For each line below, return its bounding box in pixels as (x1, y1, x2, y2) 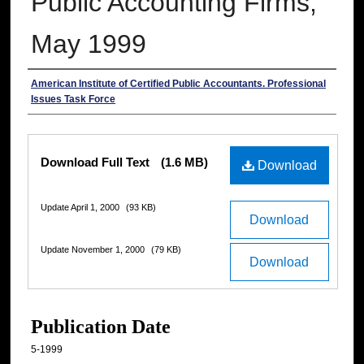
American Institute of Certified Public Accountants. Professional (31, 78, 326, 90)
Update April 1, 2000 (41, 202, 122, 213)
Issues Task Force (31, 93, 115, 106)
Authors (28, 76, 90, 97)
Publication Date (31, 316, 171, 338)
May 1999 (31, 29, 146, 59)
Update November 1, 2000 (41, 245, 147, 255)
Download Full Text (41, 155, 153, 170)
